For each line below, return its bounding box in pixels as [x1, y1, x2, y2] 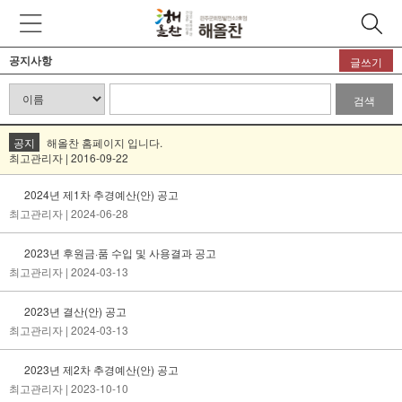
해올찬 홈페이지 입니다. [47, 135, 162, 150]
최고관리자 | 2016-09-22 [9, 150, 128, 165]
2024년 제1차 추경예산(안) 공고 [22, 187, 179, 202]
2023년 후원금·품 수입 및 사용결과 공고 [22, 245, 216, 260]
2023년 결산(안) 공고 [22, 303, 127, 319]
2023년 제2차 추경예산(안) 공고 [22, 362, 179, 377]
